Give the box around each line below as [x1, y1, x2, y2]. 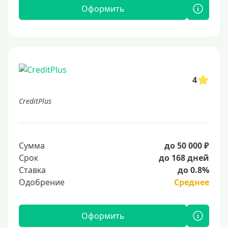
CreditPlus [19, 96, 51, 106]
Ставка [19, 164, 46, 176]
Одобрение [19, 177, 65, 188]
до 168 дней [159, 152, 209, 163]
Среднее [174, 177, 209, 188]
